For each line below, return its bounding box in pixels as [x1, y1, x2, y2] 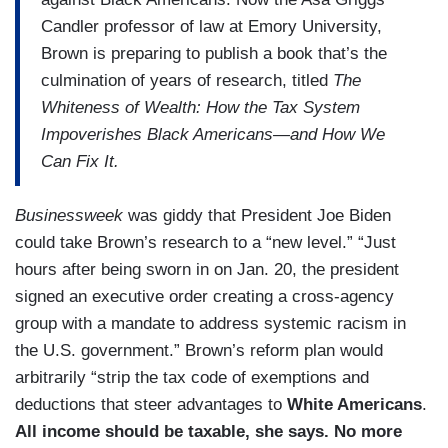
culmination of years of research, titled [41, 71, 333, 91]
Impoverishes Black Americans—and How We [41, 125, 385, 145]
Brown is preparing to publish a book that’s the [41, 44, 387, 64]
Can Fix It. [41, 152, 119, 172]
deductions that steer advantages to [15, 394, 287, 414]
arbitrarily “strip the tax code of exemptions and [15, 367, 369, 387]
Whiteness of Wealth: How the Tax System [41, 98, 360, 118]
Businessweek [15, 205, 123, 225]
